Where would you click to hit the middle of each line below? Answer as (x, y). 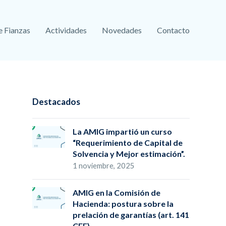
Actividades (66, 30)
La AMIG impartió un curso (122, 131)
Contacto (173, 30)
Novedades (122, 30)
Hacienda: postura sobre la (123, 204)
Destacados (56, 102)
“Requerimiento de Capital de (128, 143)
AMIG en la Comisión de (117, 192)
